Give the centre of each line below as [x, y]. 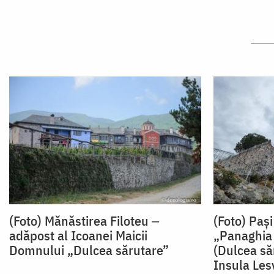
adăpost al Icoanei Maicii [78, 235]
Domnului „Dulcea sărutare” [89, 250]
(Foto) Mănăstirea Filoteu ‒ [84, 220]
